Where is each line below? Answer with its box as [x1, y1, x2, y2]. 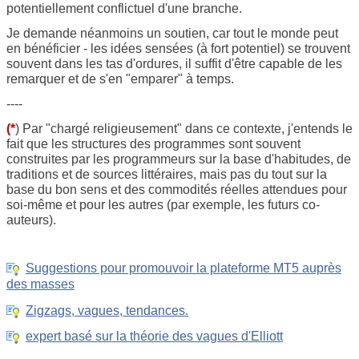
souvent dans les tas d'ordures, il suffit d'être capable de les [6, 57, 342, 71]
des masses [6, 277, 75, 292]
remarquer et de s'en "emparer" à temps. [6, 72, 234, 86]
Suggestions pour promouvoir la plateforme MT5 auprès [26, 261, 341, 276]
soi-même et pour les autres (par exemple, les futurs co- [6, 198, 320, 212]
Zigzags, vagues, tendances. [26, 303, 188, 317]
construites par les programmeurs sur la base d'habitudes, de [6, 152, 351, 166]
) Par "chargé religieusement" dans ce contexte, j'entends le [15, 122, 353, 135]
